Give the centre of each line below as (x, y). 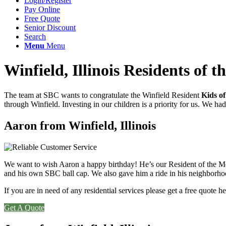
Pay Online (42, 9)
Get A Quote (24, 207)
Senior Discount (50, 27)
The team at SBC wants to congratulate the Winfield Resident (103, 95)
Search (35, 37)
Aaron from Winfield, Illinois (80, 125)
